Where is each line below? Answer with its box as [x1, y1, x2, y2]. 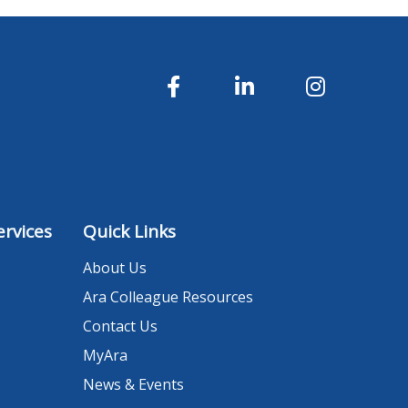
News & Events [83, 374, 184, 395]
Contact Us [83, 316, 158, 337]
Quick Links [83, 219, 176, 244]
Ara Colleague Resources [83, 287, 253, 308]
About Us [83, 258, 147, 279]
